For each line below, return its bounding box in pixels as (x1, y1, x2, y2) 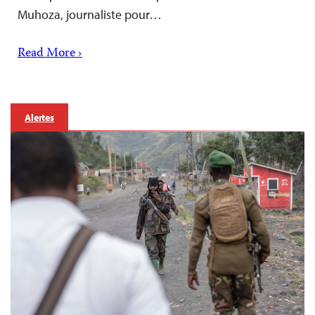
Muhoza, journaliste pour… (18, 6, 162, 22)
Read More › (18, 42, 82, 64)
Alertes (25, 110, 55, 124)
